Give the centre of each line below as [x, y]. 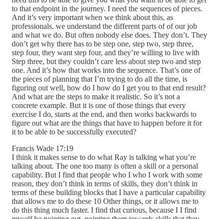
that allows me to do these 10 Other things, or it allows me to [105, 201]
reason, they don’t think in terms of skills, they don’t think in [105, 184]
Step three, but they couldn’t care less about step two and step [106, 62]
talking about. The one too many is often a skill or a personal [105, 166]
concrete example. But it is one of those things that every [99, 106]
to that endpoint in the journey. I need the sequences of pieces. [107, 9]
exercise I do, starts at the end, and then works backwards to [104, 114]
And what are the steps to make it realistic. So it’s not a [96, 97]
